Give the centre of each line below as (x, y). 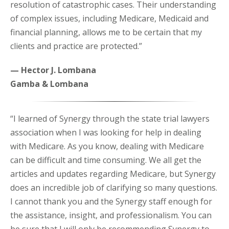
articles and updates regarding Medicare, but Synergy (113, 174)
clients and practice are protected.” (76, 46)
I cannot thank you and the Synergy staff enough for (111, 202)
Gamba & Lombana (49, 84)
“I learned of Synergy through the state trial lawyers (110, 119)
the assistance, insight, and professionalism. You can (111, 215)
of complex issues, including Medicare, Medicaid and (109, 19)
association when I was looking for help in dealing (106, 133)
